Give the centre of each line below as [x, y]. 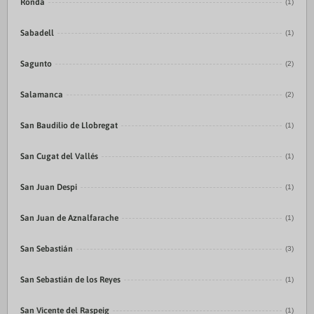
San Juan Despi [49, 187]
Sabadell [37, 33]
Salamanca [42, 95]
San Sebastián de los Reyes [70, 280]
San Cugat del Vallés [59, 156]
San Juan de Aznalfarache [69, 218]
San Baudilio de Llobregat [69, 125]
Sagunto [36, 64]
